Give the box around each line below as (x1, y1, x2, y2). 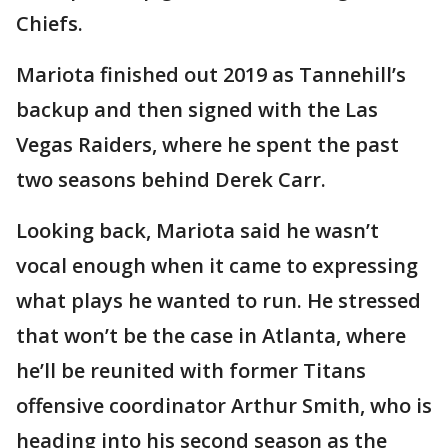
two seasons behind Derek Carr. (16, 165, 326, 193)
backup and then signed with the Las (16, 95, 378, 123)
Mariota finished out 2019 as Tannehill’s (16, 60, 406, 88)
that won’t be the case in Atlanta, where (16, 321, 406, 349)
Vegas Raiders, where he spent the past (16, 130, 399, 158)
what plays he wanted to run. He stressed (16, 286, 421, 314)
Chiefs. (16, 9, 83, 37)
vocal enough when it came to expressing (16, 251, 418, 279)
